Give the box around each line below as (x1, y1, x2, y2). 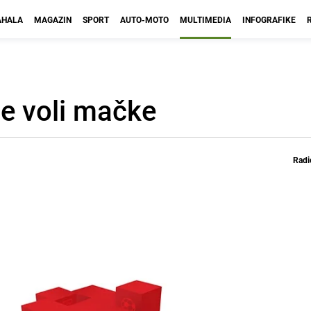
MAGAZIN (34, 14, 72, 25)
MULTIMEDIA (180, 14, 231, 25)
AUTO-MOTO (120, 14, 169, 25)
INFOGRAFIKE (242, 14, 296, 25)
